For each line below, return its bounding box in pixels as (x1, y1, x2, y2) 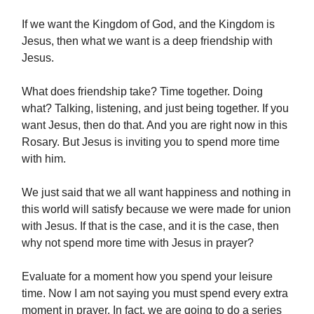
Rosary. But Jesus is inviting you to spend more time (22, 136, 280, 149)
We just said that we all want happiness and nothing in (22, 186, 291, 199)
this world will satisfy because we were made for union (22, 203, 291, 216)
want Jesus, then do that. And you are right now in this (22, 119, 287, 132)
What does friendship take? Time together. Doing (22, 86, 263, 98)
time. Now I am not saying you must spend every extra (22, 287, 288, 300)
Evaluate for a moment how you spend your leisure (22, 271, 273, 283)
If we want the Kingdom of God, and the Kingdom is (22, 18, 275, 31)
